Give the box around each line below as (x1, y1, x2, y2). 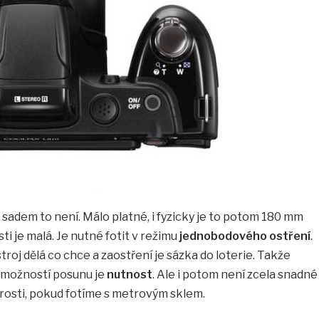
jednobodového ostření (179, 229, 310, 243)
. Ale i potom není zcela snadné (152, 267, 318, 281)
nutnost (104, 267, 152, 281)
